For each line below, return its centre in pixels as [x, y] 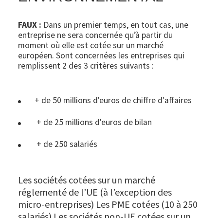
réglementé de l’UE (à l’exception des [95, 192]
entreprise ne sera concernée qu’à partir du [96, 35]
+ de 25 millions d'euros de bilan [93, 122]
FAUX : [30, 25]
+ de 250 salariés [68, 144]
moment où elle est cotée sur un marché [91, 45]
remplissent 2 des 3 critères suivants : [86, 66]
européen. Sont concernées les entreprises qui [101, 56]
